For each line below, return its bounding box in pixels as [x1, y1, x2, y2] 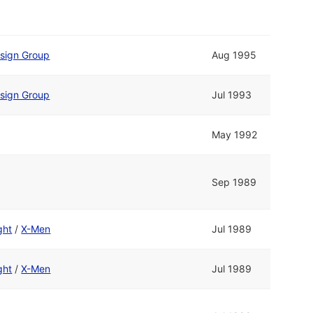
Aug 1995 [212, 49, 257, 61]
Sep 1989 [212, 176, 257, 189]
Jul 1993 [212, 89, 252, 101]
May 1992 [212, 129, 258, 141]
